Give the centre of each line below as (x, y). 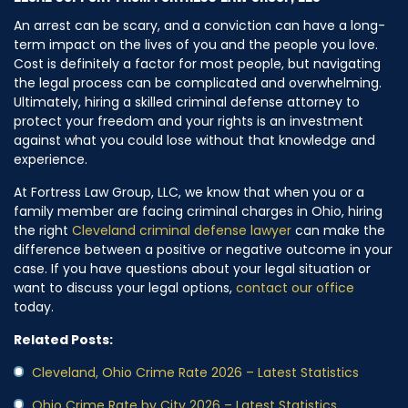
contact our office (295, 287)
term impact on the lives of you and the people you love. (196, 44)
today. (34, 306)
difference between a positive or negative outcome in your (203, 249)
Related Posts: (63, 339)
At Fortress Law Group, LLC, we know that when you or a (189, 192)
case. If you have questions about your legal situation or (192, 268)
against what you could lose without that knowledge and (194, 140)
